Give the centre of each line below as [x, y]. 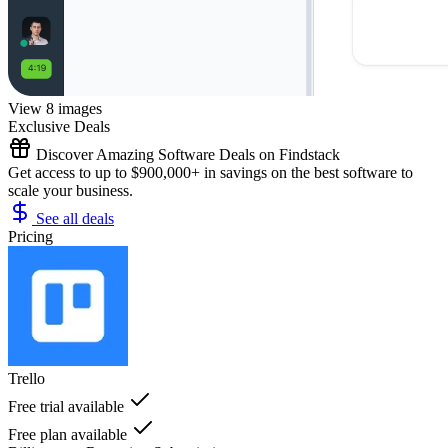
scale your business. [70, 190]
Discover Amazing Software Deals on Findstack [186, 154]
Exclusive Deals [59, 126]
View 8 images [55, 108]
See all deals [73, 218]
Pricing [30, 236]
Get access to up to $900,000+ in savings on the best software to [210, 172]
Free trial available [66, 406]
